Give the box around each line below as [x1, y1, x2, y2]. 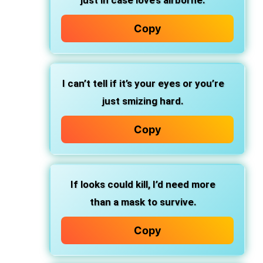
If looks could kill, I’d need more [70, 178, 215, 190]
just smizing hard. [102, 95, 184, 107]
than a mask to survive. [89, 196, 197, 208]
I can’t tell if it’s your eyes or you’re [62, 77, 224, 89]
